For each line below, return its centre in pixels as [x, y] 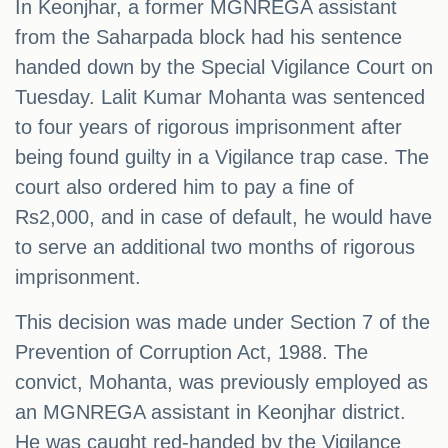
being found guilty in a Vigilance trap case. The [222, 157]
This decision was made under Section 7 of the [222, 322]
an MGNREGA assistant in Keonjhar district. [210, 412]
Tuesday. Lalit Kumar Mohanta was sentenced [220, 97]
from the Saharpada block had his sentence [208, 37]
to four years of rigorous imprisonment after [208, 127]
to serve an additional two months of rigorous [215, 247]
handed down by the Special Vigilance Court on [224, 67]
